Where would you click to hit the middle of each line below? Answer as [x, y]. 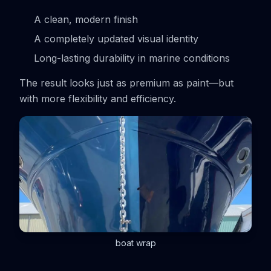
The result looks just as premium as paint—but [126, 83]
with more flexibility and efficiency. [98, 99]
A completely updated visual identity [116, 39]
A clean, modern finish [86, 19]
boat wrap [135, 243]
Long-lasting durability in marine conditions [132, 58]
